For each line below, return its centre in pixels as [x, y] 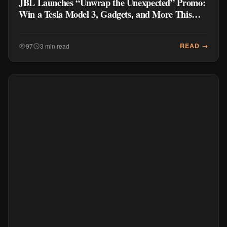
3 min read [55, 46]
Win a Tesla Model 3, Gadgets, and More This [105, 14]
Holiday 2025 [43, 26]
